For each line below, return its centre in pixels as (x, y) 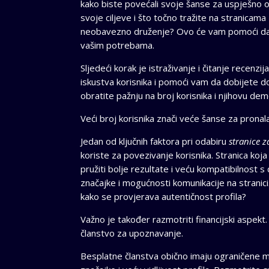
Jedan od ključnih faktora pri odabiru (155, 141)
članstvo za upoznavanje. (132, 233)
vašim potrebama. (118, 45)
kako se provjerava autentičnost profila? (164, 197)
